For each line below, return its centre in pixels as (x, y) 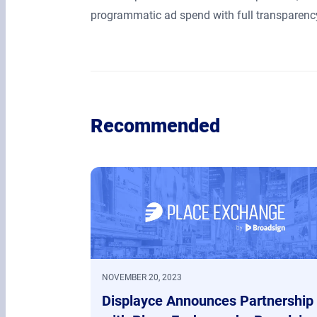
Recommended (155, 126)
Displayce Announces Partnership (208, 301)
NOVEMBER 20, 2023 (142, 278)
